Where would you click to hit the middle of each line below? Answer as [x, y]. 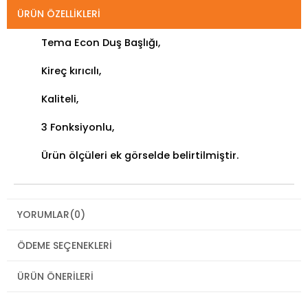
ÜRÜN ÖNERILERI [55, 277]
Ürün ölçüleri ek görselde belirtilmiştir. [140, 156]
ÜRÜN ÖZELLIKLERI [59, 14]
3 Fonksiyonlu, [78, 128]
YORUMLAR [43, 215]
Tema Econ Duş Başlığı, [101, 43]
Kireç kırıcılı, [71, 71]
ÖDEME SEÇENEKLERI [65, 246]
